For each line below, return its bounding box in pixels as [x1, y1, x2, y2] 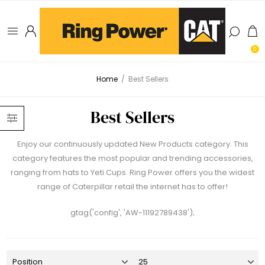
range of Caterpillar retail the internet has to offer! [37, 180, 228, 192]
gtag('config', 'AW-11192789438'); [70, 206, 195, 218]
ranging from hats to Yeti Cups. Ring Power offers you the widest [11, 166, 254, 178]
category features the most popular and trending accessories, [12, 152, 253, 164]
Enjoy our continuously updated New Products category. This [17, 138, 248, 150]
